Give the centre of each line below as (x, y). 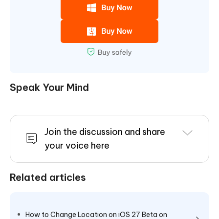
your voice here (77, 146)
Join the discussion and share (105, 132)
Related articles (48, 177)
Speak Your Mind (49, 88)
